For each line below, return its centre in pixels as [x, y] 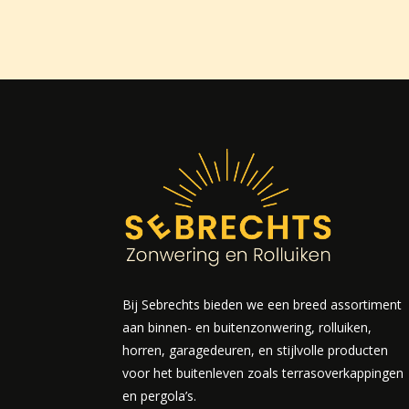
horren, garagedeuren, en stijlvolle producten [256, 350]
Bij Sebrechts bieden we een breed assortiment [262, 304]
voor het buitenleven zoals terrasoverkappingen [263, 372]
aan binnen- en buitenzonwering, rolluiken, [247, 327]
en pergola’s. [160, 395]
